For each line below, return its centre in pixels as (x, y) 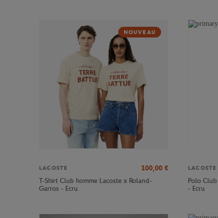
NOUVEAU (139, 32)
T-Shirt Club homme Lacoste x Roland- (95, 181)
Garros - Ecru (58, 189)
